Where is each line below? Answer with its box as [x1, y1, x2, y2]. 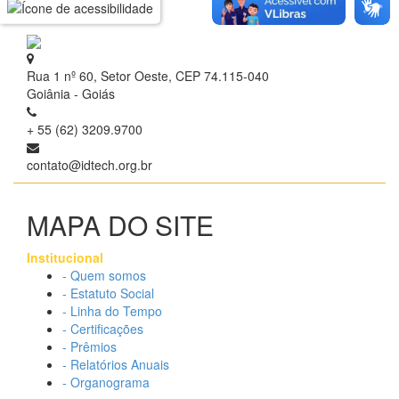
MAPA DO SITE [27, 206, 214, 245]
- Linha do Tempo [62, 302, 162, 321]
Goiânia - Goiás [27, 85, 115, 103]
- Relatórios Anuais [62, 355, 169, 374]
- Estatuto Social [62, 284, 154, 303]
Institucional [27, 248, 103, 267]
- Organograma [62, 373, 150, 392]
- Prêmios [62, 338, 117, 356]
